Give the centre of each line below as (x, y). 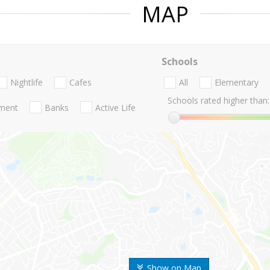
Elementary (236, 83)
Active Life (115, 107)
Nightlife (27, 83)
